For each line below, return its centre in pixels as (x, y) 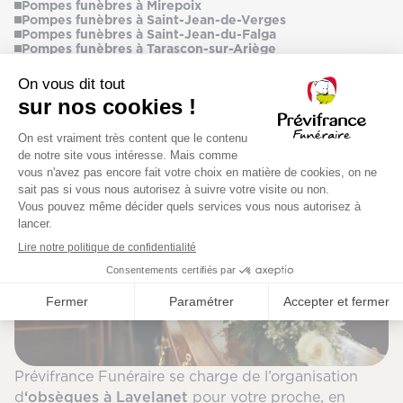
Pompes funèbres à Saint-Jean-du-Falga (149, 34)
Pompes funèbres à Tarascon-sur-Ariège (149, 48)
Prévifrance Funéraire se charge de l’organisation (186, 376)
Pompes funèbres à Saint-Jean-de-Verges (154, 19)
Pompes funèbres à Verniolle (113, 63)
